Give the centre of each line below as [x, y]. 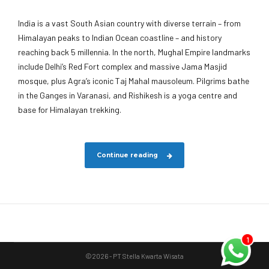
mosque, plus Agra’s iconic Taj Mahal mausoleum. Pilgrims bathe [134, 81]
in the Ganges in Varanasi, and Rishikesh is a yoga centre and [128, 95]
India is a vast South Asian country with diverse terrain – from [129, 23]
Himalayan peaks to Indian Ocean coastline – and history [120, 38]
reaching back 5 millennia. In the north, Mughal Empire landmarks [134, 52]
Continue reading [127, 155]
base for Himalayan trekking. [70, 110]
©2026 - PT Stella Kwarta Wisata [134, 256]
